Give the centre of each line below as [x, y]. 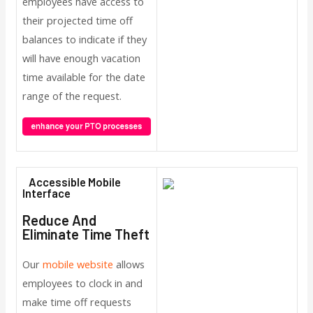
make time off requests [77, 302]
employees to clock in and [82, 283]
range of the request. [72, 96]
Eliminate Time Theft [86, 234]
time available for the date [83, 77]
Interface [49, 194]
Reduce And [59, 220]
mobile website [78, 264]
